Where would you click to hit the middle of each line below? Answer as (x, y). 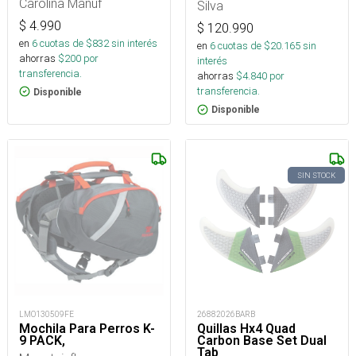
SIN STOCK (316, 175)
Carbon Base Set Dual (262, 341)
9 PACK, (42, 341)
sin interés (134, 43)
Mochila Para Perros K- (87, 329)
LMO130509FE (46, 314)
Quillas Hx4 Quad (246, 329)
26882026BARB (226, 314)
